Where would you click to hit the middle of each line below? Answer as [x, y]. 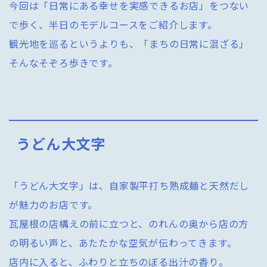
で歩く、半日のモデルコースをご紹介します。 [113, 24]
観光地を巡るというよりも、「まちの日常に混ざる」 [129, 43]
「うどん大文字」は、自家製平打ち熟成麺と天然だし [129, 185]
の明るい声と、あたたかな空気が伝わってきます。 [123, 242]
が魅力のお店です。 [54, 204]
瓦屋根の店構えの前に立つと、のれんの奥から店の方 [129, 223]
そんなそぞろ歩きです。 [63, 62]
